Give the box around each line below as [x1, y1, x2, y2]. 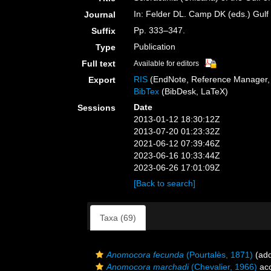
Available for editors [134, 59, 200, 68]
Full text [82, 59, 116, 68]
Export [88, 75, 116, 85]
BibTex [134, 87, 160, 96]
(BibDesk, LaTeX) [159, 87, 229, 96]
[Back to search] [134, 178, 196, 188]
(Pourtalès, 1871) [184, 250, 253, 260]
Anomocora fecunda [106, 250, 184, 260]
